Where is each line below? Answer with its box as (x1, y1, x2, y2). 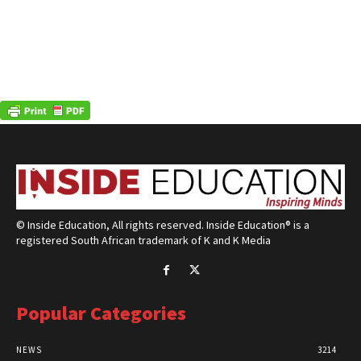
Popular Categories (16, 300, 186, 326)
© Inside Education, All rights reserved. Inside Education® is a (16, 217, 309, 232)
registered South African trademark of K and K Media (16, 232, 271, 247)
